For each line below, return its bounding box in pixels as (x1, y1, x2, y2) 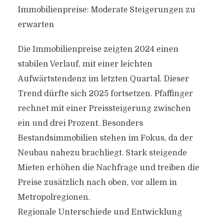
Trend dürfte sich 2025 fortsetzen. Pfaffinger (17, 89, 193, 98)
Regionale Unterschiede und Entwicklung (17, 208, 182, 217)
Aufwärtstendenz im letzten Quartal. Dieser (17, 74, 189, 83)
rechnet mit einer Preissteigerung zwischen (17, 104, 191, 113)
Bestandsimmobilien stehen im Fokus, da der (17, 134, 193, 143)
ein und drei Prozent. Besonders (17, 119, 143, 128)
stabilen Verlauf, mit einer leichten (17, 60, 152, 69)
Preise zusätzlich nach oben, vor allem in (17, 178, 177, 187)
